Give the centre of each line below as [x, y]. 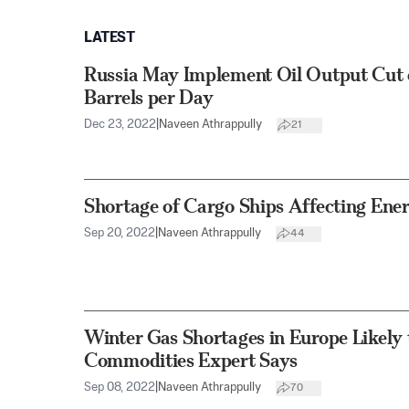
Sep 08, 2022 [120, 388]
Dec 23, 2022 [120, 125]
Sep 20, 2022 [120, 234]
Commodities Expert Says [191, 361]
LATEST [110, 38]
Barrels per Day [149, 97]
